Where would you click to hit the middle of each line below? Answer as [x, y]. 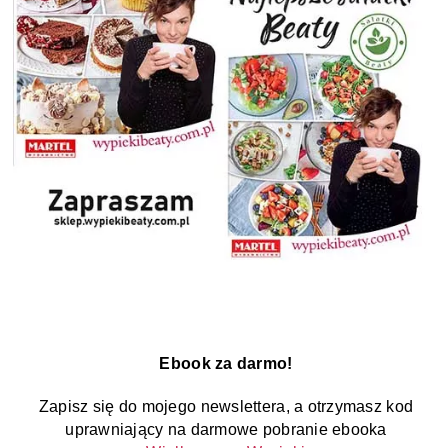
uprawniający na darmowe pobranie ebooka [226, 430]
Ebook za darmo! [226, 364]
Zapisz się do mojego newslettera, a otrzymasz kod [226, 407]
